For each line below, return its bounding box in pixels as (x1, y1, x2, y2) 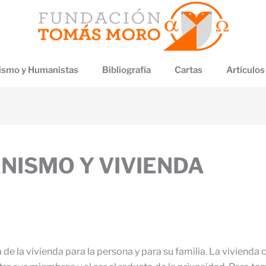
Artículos (226, 65, 265, 75)
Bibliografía (102, 65, 151, 75)
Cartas (175, 65, 202, 75)
